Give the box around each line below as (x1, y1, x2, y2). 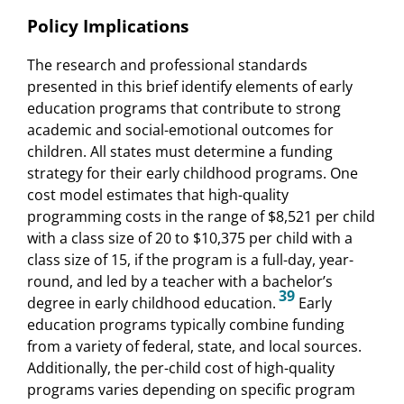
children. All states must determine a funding (27, 141, 333, 161)
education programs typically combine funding (27, 314, 344, 335)
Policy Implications (27, 14, 188, 37)
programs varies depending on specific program (27, 379, 355, 399)
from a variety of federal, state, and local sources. (27, 335, 362, 356)
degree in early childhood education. (27, 292, 276, 313)
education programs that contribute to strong (27, 97, 341, 118)
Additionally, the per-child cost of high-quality (27, 357, 335, 378)
